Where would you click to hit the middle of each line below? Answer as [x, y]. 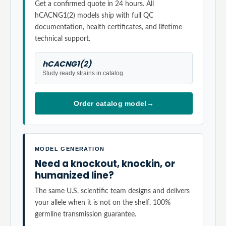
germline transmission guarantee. [86, 214]
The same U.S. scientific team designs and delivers [112, 191]
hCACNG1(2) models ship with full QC [94, 15]
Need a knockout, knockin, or [105, 164]
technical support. [63, 39]
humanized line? [74, 175]
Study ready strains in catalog [83, 73]
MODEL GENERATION [70, 149]
